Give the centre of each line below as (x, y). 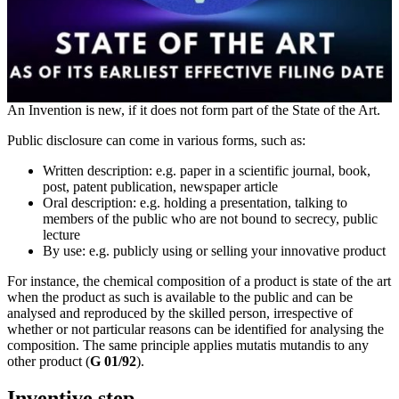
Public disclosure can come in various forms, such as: (156, 140)
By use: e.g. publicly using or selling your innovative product (214, 250)
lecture (61, 234)
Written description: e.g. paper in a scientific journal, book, (207, 170)
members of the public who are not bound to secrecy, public (210, 218)
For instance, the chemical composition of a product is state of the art (199, 281)
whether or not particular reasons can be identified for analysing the (195, 329)
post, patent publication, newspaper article (160, 186)
